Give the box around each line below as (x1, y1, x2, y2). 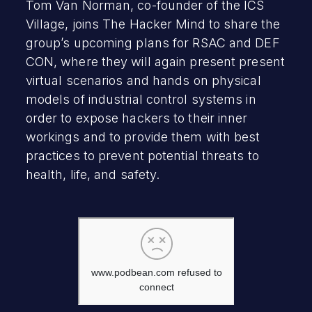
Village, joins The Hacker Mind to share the (25, 16, 281, 31)
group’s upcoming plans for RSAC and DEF (25, 35, 280, 50)
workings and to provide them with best (25, 129, 260, 144)
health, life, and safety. (25, 166, 160, 182)
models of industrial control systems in (25, 91, 256, 107)
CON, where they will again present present (25, 54, 285, 69)
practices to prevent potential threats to (25, 148, 259, 163)
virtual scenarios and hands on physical (25, 72, 261, 88)
